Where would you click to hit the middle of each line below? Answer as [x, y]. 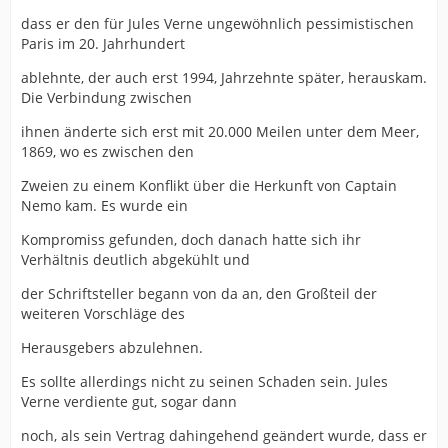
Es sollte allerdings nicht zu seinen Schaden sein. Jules [204, 382]
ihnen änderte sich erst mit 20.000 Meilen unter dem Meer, [220, 132]
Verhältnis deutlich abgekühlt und [135, 260]
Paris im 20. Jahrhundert [103, 44]
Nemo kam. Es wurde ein [104, 206]
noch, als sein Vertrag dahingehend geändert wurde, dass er [224, 436]
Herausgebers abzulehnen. [112, 348]
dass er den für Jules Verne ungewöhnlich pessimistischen [217, 24]
